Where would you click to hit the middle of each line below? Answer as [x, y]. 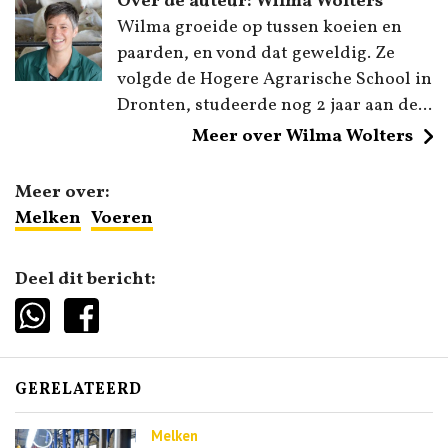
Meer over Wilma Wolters [302, 137]
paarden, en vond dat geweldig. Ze [256, 54]
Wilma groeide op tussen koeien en [259, 28]
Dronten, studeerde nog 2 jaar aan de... [274, 106]
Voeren [122, 219]
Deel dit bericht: [85, 280]
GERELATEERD [78, 389]
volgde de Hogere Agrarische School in [274, 80]
